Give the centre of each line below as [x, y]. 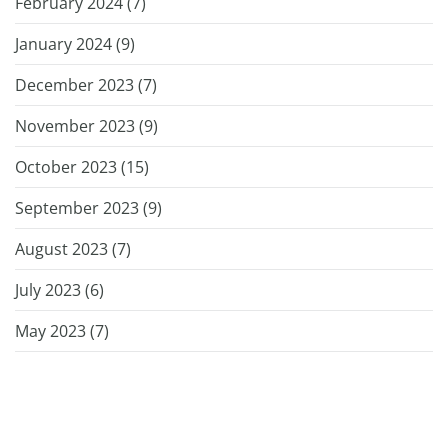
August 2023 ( [66, 248]
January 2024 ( [68, 43]
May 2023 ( [55, 330]
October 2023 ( [70, 166]
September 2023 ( [81, 207]
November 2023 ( [79, 125]
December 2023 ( [79, 84]
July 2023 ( [52, 289]
